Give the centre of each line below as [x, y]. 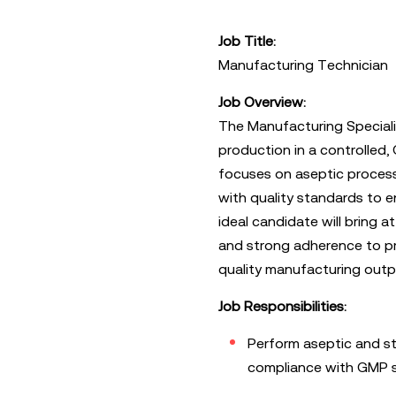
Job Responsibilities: [282, 306]
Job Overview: [262, 102]
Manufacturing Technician [303, 65]
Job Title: [247, 41]
